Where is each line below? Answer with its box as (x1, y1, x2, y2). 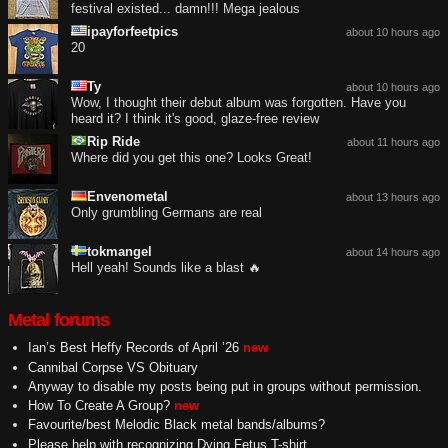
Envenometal (87, 189, 168, 205)
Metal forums (8, 310, 110, 331)
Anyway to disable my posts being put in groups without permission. (27, 378, 422, 394)
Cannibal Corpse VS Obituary (27, 359, 198, 375)
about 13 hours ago (346, 191, 440, 204)
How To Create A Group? (27, 398, 170, 414)
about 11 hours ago (347, 136, 440, 149)
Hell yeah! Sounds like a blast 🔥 (71, 260, 261, 276)
